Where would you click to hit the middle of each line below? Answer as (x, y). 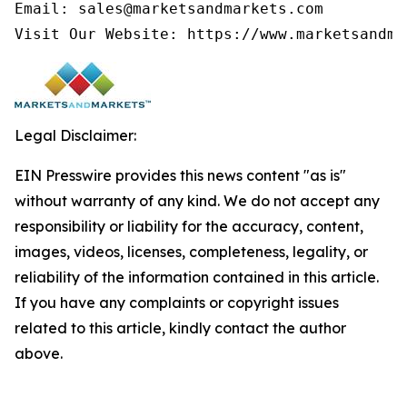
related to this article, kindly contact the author (180, 328)
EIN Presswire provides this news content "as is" (180, 175)
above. (39, 353)
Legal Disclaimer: (75, 135)
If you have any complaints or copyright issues (177, 303)
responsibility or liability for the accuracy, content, (189, 226)
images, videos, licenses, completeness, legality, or (191, 252)
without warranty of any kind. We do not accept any (197, 201)
